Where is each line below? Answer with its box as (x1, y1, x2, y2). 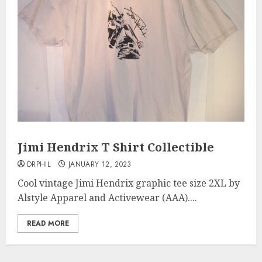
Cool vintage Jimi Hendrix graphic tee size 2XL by (18, 177, 240, 189)
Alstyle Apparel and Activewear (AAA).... (18, 191, 197, 204)
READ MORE (27, 218, 69, 229)
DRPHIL (27, 159, 51, 170)
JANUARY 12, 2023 (68, 159, 132, 170)
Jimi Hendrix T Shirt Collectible (18, 139, 214, 155)
